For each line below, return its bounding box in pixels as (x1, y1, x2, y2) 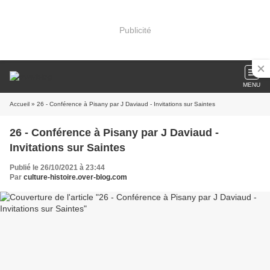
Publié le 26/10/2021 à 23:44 (10, 163, 105, 172)
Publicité (119, 25, 151, 35)
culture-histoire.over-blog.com (24, 173, 127, 181)
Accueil (10, 101, 30, 107)
